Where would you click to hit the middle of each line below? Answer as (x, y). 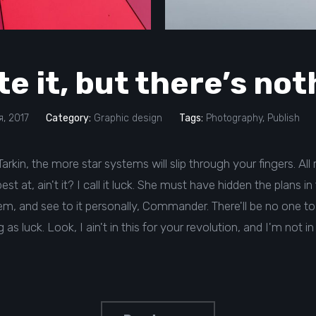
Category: (68, 118)
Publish (283, 118)
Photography (234, 118)
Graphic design (128, 118)
